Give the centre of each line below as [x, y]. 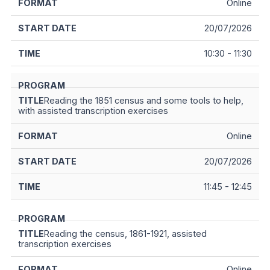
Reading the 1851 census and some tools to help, [144, 101]
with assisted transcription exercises [93, 111]
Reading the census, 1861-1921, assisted [125, 234]
